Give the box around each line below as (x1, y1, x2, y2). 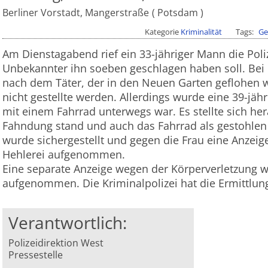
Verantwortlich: (8, 211, 127, 234)
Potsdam (154, 6, 200, 20)
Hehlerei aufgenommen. (2, 147, 125, 162)
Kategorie (145, 26, 181, 38)
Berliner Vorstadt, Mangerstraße (2, 6, 149, 20)
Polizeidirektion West (8, 236, 104, 250)
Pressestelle (8, 248, 63, 262)
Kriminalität (181, 26, 223, 38)
